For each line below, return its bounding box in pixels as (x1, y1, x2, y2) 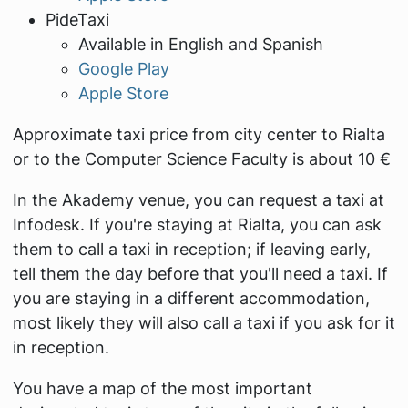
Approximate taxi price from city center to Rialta (12, 124, 385, 144)
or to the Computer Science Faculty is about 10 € (12, 148, 391, 168)
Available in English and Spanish (77, 34, 323, 54)
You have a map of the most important (12, 378, 312, 398)
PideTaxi (45, 9, 109, 29)
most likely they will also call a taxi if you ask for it (12, 312, 395, 332)
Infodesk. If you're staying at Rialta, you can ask (12, 214, 382, 234)
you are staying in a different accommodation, (12, 288, 370, 308)
